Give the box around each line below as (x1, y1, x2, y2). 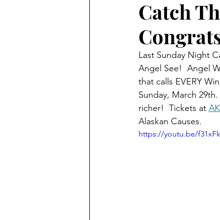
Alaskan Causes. (138, 116, 202, 127)
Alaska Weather (109, 31, 163, 41)
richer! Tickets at (138, 103, 209, 113)
